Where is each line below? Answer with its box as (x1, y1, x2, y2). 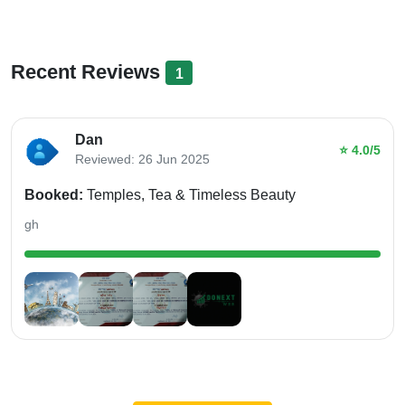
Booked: (24, 187, 83, 203)
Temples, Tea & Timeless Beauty (87, 187, 296, 203)
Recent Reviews (11, 60, 165, 83)
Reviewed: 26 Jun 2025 (75, 152, 210, 167)
